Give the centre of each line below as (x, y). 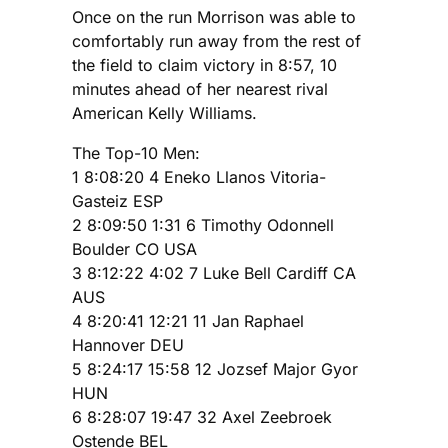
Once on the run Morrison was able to (214, 16)
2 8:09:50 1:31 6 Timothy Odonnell (203, 224)
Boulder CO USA (134, 248)
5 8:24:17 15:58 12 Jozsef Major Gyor (215, 368)
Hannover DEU (128, 344)
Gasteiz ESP (117, 200)
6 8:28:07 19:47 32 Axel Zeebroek (202, 416)
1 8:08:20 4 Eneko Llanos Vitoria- (199, 176)
